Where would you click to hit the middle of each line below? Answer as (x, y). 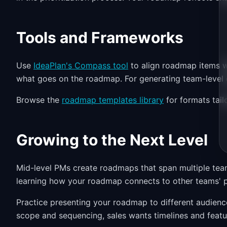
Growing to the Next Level (112, 140)
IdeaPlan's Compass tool (81, 65)
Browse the (39, 100)
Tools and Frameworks (100, 37)
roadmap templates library (113, 100)
